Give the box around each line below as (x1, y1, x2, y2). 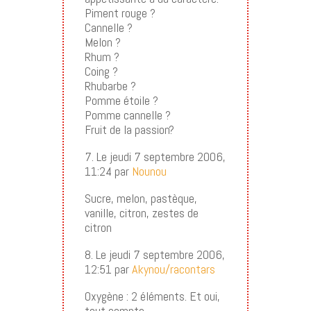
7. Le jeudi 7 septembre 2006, (84, 148, 226, 165)
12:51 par (84, 260, 132, 277)
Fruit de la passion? (84, 121, 174, 137)
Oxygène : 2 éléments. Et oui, (84, 287, 220, 304)
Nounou (131, 162, 167, 179)
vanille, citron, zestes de (84, 204, 199, 221)
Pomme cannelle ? (84, 106, 171, 123)
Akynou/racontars (131, 260, 215, 277)
